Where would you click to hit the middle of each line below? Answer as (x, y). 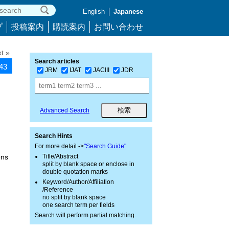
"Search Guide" (105, 146)
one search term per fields (78, 205)
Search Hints (54, 136)
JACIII (101, 70)
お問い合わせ (119, 27)
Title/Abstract (60, 156)
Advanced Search (65, 110)
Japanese (128, 12)
